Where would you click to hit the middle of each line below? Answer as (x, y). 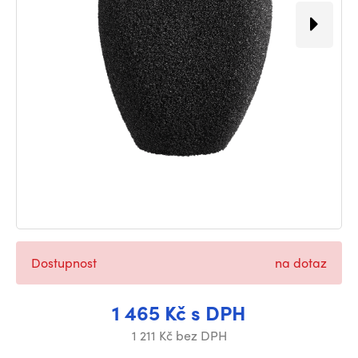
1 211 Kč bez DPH (179, 336)
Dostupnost (64, 263)
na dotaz (301, 263)
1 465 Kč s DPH (179, 313)
